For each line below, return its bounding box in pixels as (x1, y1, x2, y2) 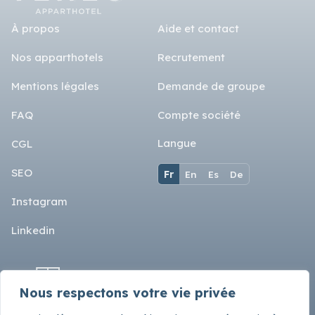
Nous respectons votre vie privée (19, 285, 236, 301)
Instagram (11, 195, 67, 209)
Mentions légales (11, 79, 99, 94)
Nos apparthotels (11, 51, 103, 65)
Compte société (157, 108, 240, 122)
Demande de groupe (157, 79, 265, 94)
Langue (157, 136, 196, 150)
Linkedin (11, 224, 55, 238)
